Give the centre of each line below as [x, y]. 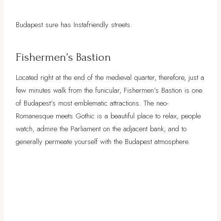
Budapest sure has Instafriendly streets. [74, 24]
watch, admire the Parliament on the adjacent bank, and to [101, 129]
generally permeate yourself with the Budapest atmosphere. [103, 141]
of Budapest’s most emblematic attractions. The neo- [92, 103]
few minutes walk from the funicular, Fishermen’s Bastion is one [109, 90]
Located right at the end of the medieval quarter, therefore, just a [110, 77]
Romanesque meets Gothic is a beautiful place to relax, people [108, 116]
